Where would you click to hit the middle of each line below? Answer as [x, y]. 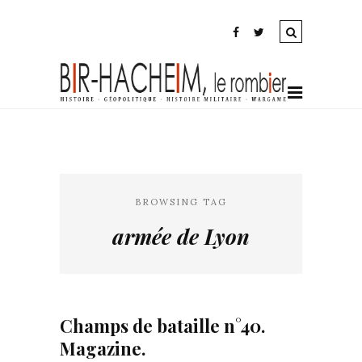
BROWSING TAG [181, 202]
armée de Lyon [181, 236]
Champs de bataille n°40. [162, 326]
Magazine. [103, 348]
